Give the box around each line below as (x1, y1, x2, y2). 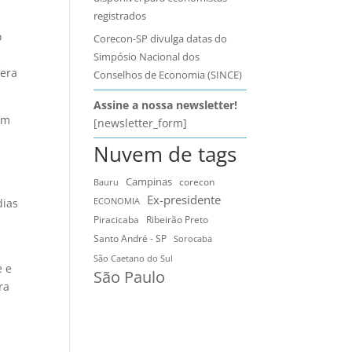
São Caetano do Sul (93, 253, 174, 264)
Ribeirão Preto (146, 213, 209, 226)
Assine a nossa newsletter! (93, 97, 238, 112)
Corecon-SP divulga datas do (93, 31, 228, 46)
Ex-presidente (147, 192, 222, 207)
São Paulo (93, 266, 166, 288)
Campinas (126, 174, 173, 189)
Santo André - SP (93, 232, 167, 245)
